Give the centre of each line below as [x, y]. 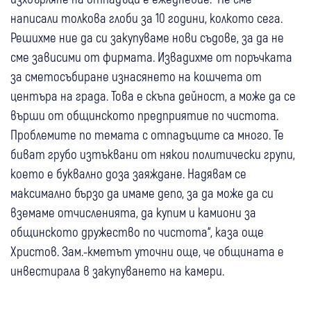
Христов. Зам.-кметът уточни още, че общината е [147, 251]
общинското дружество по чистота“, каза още [137, 232]
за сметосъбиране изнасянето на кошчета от [136, 76]
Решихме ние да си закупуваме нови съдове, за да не [147, 37]
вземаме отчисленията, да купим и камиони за [133, 212]
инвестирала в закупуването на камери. [117, 271]
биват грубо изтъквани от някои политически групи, [153, 154]
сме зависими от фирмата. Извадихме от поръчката [151, 57]
